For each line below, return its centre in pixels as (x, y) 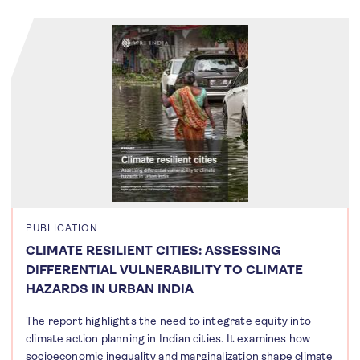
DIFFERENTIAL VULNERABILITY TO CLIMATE (164, 270)
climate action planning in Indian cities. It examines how (168, 339)
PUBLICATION (62, 229)
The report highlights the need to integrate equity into (168, 321)
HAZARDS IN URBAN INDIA (110, 289)
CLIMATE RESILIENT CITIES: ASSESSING (153, 251)
